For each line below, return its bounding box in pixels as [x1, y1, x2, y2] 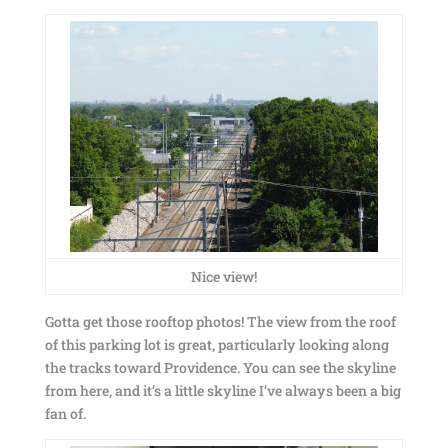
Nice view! [190, 267, 257, 286]
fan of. [44, 404, 86, 423]
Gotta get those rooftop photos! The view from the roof [44, 312, 396, 331]
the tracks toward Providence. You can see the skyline [44, 358, 396, 377]
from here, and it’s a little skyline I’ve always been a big [44, 381, 401, 400]
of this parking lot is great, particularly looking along [44, 335, 389, 354]
